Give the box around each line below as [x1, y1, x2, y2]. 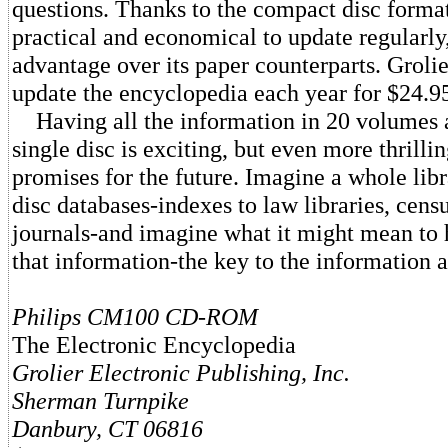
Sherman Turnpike [12, 387, 189, 414]
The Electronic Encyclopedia [12, 331, 296, 358]
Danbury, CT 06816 [12, 415, 203, 442]
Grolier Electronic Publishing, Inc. [12, 359, 350, 386]
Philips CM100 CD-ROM [12, 303, 258, 330]
